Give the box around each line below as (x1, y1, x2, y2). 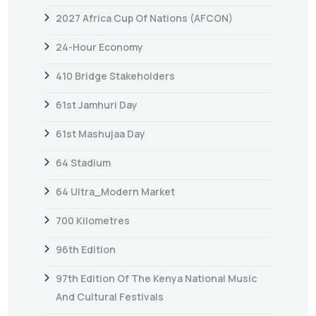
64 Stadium (56, 155, 111, 169)
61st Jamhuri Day (56, 97, 138, 111)
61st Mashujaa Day (56, 126, 145, 140)
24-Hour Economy (56, 39, 143, 54)
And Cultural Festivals (56, 289, 164, 303)
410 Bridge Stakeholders (56, 68, 175, 83)
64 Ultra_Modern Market (56, 184, 175, 198)
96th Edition (56, 242, 116, 256)
